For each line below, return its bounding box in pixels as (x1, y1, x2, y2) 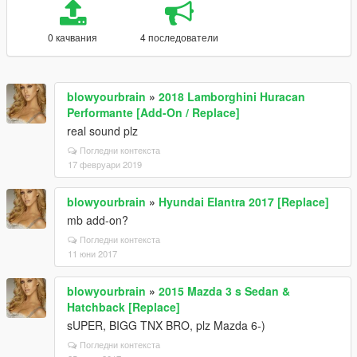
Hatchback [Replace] (67, 299, 180, 315)
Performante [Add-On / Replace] (67, 104, 240, 120)
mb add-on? (67, 212, 128, 228)
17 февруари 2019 (68, 158, 142, 171)
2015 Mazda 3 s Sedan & (159, 283, 290, 299)
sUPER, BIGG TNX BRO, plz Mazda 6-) (67, 317, 265, 333)
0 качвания (48, 30, 98, 44)
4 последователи (139, 30, 218, 44)
